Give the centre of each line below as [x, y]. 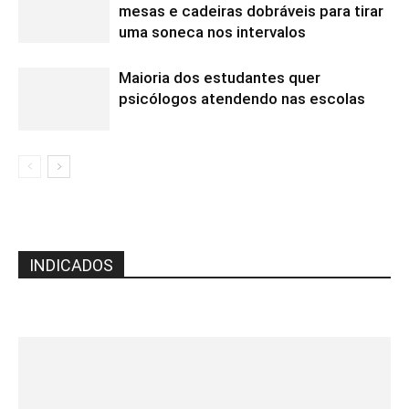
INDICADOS [71, 265]
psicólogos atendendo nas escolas [242, 98]
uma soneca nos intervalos [212, 31]
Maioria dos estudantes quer [220, 77]
